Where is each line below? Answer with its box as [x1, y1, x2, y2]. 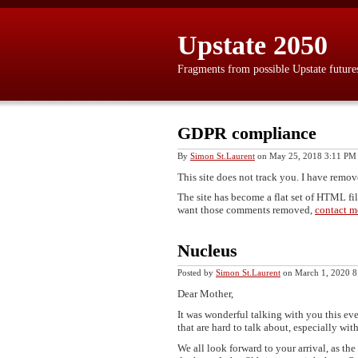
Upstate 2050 [177, 30, 328, 60]
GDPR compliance [177, 123, 316, 144]
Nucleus [177, 240, 237, 261]
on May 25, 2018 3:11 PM [255, 150, 356, 161]
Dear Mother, [177, 288, 233, 300]
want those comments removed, [177, 204, 315, 217]
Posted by [177, 268, 216, 278]
